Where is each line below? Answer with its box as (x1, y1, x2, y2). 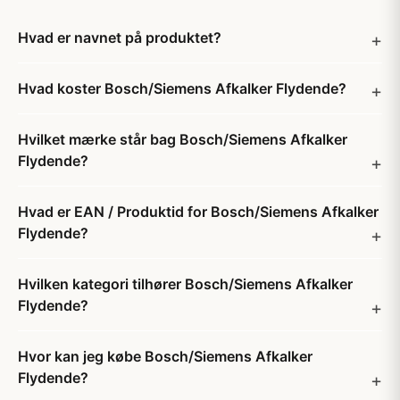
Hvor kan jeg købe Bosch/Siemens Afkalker (18, 347, 312, 365)
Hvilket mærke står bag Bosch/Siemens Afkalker (18, 130, 347, 148)
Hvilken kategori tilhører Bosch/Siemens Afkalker (18, 275, 353, 293)
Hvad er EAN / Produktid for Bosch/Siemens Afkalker (18, 203, 379, 221)
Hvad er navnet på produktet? (18, 29, 221, 46)
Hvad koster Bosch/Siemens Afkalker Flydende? (18, 79, 346, 97)
